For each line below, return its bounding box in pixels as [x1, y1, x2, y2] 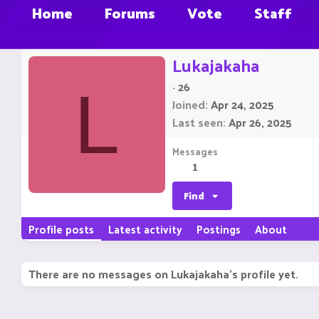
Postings [197, 219, 241, 239]
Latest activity [108, 219, 182, 239]
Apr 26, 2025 [229, 112, 292, 133]
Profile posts [28, 219, 94, 239]
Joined [172, 94, 205, 115]
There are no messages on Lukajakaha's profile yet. [28, 263, 298, 285]
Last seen [172, 112, 223, 133]
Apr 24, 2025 [211, 94, 274, 115]
